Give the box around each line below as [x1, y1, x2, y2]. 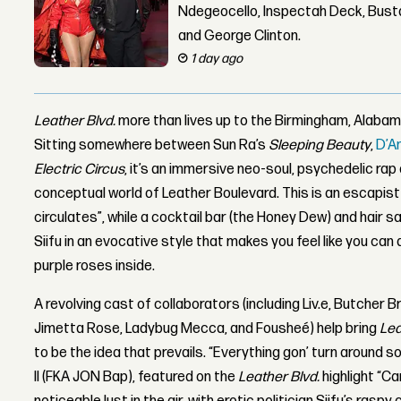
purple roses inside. [34, 258, 156, 276]
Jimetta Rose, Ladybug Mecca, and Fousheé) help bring [34, 320, 380, 338]
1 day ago [191, 51, 243, 66]
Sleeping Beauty [269, 137, 371, 155]
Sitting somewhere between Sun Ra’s [34, 137, 269, 155]
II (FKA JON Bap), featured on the [34, 369, 239, 387]
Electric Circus [34, 161, 125, 179]
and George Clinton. [178, 28, 302, 45]
